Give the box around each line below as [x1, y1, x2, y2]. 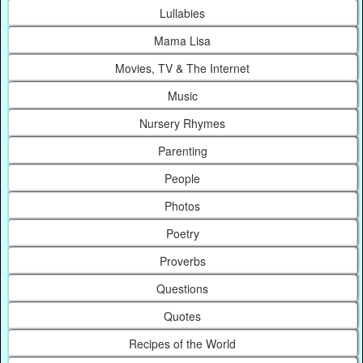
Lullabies [160, 5, 206, 22]
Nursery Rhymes [139, 115, 226, 132]
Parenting [157, 143, 207, 160]
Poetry [165, 225, 199, 242]
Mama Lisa [154, 32, 211, 49]
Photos [164, 198, 201, 215]
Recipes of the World [129, 335, 237, 352]
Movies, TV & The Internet [115, 60, 250, 77]
